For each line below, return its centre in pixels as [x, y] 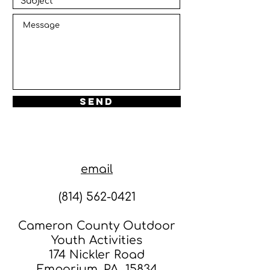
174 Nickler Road [97, 254]
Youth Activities [97, 240]
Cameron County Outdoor [97, 225]
